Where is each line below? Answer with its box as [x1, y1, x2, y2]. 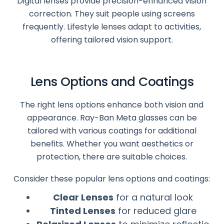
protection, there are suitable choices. [36, 150, 187, 162]
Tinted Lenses [49, 204, 115, 217]
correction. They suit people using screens [28, 7, 195, 19]
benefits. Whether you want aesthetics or [30, 137, 193, 149]
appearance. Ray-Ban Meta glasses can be [26, 111, 197, 123]
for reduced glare [115, 204, 196, 217]
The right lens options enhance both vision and [20, 98, 204, 110]
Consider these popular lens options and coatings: [13, 172, 210, 184]
